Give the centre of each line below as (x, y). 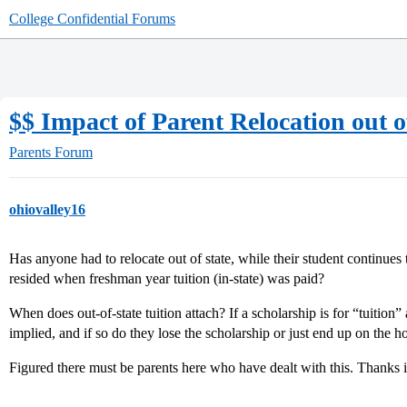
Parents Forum (51, 152)
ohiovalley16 (47, 209)
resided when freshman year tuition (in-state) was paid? (167, 278)
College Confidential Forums (92, 19)
